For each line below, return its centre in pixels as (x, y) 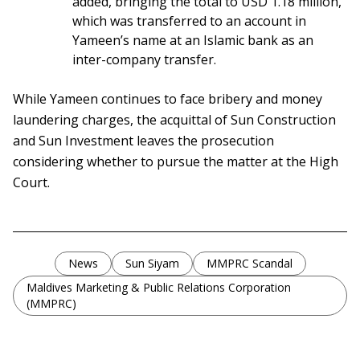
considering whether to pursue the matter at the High (176, 162)
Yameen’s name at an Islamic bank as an (193, 41)
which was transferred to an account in (189, 21)
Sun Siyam (152, 264)
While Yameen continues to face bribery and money (168, 99)
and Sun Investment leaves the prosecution (143, 141)
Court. (31, 183)
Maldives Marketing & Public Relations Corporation (159, 288)
